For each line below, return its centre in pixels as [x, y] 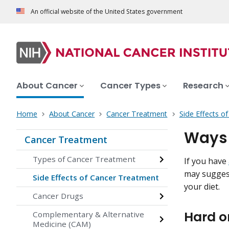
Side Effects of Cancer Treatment [96, 178]
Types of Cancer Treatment [84, 159]
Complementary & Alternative [88, 214]
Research [203, 86]
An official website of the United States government [107, 12]
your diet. [202, 187]
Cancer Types [130, 86]
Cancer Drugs [58, 196]
